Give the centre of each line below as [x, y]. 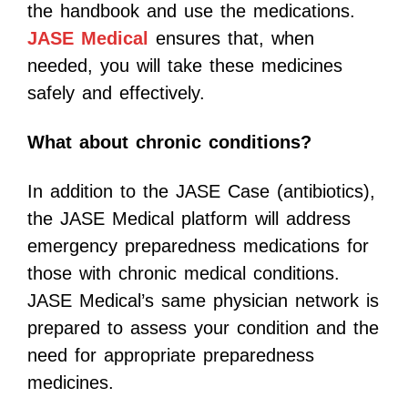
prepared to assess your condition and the [203, 328]
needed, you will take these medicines [185, 66]
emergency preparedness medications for [198, 246]
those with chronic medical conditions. [184, 274]
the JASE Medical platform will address [189, 219]
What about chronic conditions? [169, 143]
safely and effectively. [116, 93]
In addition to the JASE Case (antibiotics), [201, 192]
